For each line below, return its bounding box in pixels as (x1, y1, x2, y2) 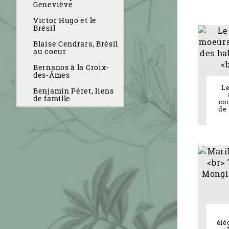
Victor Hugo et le (33, 15, 97, 25)
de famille (33, 94, 71, 103)
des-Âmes (33, 70, 70, 80)
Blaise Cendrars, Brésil (33, 39, 119, 49)
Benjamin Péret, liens (33, 86, 114, 96)
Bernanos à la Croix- (33, 62, 109, 72)
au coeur (33, 47, 66, 56)
